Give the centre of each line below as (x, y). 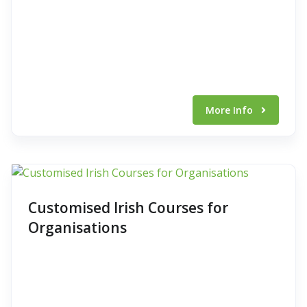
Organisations (77, 228)
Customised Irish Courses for (128, 208)
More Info (231, 110)
